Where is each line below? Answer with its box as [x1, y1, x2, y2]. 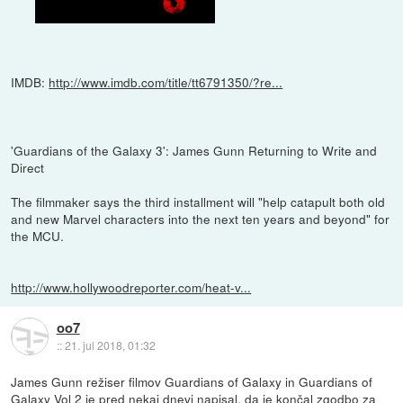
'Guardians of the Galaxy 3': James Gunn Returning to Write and [11, 140, 378, 159]
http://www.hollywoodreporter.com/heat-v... [11, 277, 252, 296]
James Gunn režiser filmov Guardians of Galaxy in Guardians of [11, 372, 373, 390]
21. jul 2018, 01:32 [64, 337, 156, 354]
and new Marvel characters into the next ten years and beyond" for [11, 209, 390, 228]
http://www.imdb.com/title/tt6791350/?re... [49, 72, 283, 91]
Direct [11, 157, 45, 176]
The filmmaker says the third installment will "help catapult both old [11, 192, 386, 210]
